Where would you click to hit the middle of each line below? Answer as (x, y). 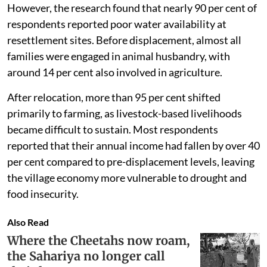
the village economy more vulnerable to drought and (127, 177)
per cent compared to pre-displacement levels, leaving (131, 161)
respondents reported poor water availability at (117, 24)
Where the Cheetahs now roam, (99, 240)
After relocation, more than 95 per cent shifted (114, 97)
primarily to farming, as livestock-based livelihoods (125, 113)
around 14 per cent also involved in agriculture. (116, 72)
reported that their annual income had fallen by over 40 (133, 145)
